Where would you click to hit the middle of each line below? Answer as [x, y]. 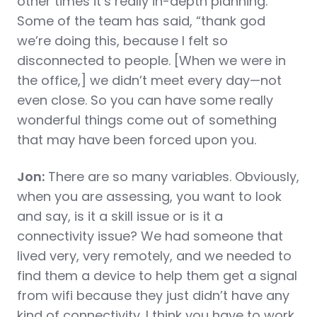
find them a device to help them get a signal [157, 276]
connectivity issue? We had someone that [150, 236]
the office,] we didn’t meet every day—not [149, 80]
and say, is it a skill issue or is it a [120, 216]
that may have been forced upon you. [137, 140]
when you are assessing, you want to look [149, 196]
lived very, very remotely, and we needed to [154, 256]
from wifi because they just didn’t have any [153, 295]
